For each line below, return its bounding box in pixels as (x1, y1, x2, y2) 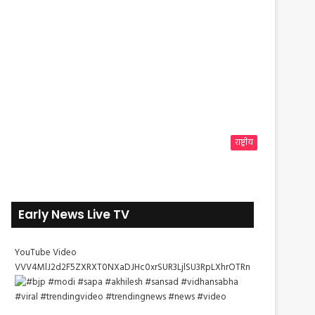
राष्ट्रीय (235, 136, 253, 150)
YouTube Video (15, 245, 77, 261)
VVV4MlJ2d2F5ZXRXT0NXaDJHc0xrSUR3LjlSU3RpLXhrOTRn (15, 260, 251, 276)
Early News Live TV (18, 206, 130, 224)
